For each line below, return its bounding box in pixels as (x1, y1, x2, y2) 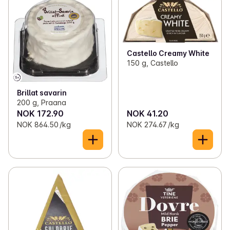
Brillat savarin (17, 88, 67, 98)
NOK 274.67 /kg (126, 120, 179, 129)
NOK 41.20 (126, 108, 168, 119)
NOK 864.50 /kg (17, 120, 71, 129)
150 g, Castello (126, 59, 178, 68)
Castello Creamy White (126, 49, 209, 58)
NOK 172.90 (17, 108, 64, 119)
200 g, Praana (17, 98, 66, 107)
